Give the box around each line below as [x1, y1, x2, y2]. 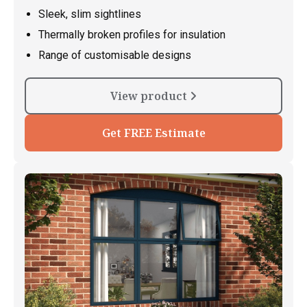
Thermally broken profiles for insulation [38, 27, 225, 41]
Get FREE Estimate [101, 125, 206, 140]
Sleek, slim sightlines [38, 7, 141, 21]
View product [110, 88, 190, 103]
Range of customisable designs [38, 48, 191, 62]
